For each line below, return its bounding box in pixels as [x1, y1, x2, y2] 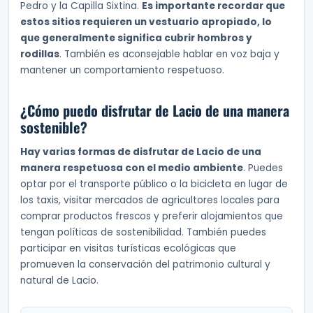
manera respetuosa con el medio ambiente [20, 161, 243, 175]
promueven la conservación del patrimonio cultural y [20, 258, 270, 272]
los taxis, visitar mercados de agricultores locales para [20, 194, 279, 208]
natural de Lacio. [20, 274, 99, 288]
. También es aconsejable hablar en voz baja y [59, 47, 279, 61]
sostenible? [20, 116, 87, 138]
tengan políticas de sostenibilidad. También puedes [20, 226, 266, 240]
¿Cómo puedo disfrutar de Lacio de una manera [20, 99, 289, 121]
